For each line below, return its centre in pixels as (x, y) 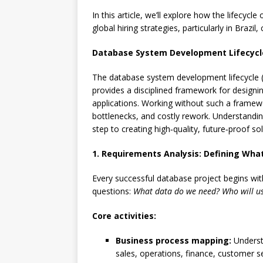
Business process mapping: (173, 240)
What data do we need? (176, 191)
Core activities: (124, 216)
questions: (113, 191)
